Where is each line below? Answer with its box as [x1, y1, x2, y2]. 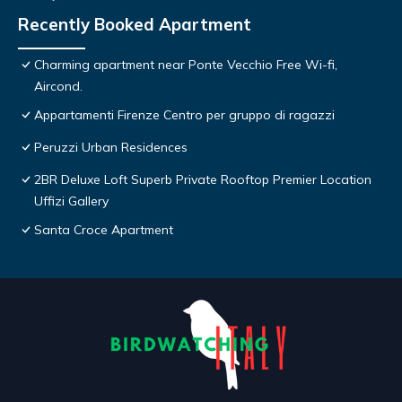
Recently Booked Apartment [18, 13, 251, 36]
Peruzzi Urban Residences [34, 139, 188, 156]
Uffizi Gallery [34, 193, 109, 210]
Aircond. [34, 78, 83, 95]
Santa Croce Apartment [34, 222, 173, 239]
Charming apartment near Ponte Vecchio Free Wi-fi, [34, 57, 337, 74]
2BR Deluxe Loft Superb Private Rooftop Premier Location [34, 171, 371, 188]
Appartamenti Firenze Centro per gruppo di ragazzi [34, 107, 335, 124]
